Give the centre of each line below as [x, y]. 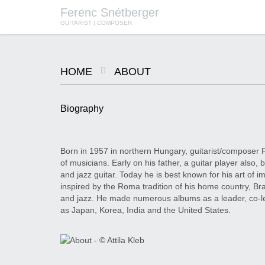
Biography [82, 109]
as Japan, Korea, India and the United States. [146, 210]
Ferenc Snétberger [110, 12]
